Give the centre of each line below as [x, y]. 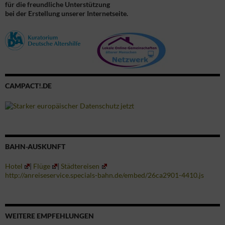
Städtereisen [80, 166]
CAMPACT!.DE [28, 85]
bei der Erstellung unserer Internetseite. [67, 13]
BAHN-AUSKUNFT [35, 147]
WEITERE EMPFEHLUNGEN [49, 216]
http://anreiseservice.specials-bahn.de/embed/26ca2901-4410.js [104, 175]
